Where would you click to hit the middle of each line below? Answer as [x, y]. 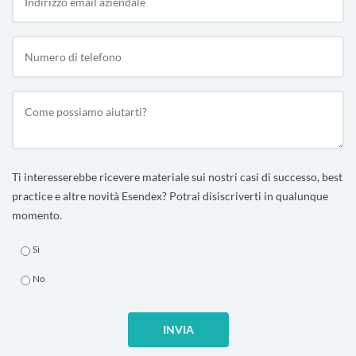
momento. [37, 215]
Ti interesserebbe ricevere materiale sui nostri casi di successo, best [177, 177]
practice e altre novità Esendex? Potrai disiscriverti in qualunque [170, 196]
